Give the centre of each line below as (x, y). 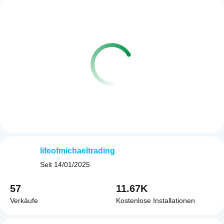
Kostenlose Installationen (155, 200)
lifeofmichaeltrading (77, 151)
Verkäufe (24, 200)
